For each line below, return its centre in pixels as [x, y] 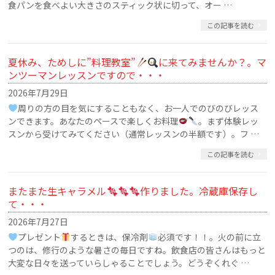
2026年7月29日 [38, 93]
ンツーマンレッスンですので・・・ [87, 75]
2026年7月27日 [38, 222]
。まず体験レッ [229, 121]
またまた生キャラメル [57, 191]
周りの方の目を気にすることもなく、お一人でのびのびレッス [138, 108]
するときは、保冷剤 [110, 237]
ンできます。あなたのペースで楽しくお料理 [94, 121]
